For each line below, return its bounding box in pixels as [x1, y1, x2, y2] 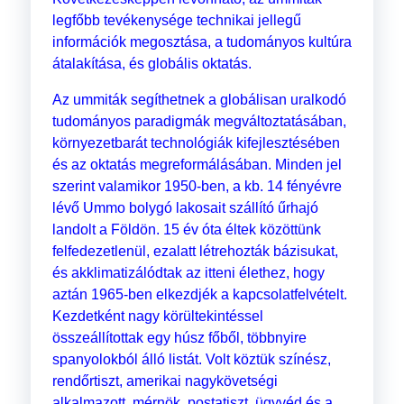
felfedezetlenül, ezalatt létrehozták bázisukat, [51, 243, 338, 260]
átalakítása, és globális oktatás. [51, 56, 252, 72]
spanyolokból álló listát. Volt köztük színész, [51, 352, 331, 368]
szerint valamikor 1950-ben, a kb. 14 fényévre [51, 179, 342, 195]
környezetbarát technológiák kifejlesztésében [51, 135, 340, 151]
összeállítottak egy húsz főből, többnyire [51, 330, 307, 346]
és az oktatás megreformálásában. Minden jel [51, 157, 342, 173]
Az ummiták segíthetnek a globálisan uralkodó [51, 92, 346, 108]
